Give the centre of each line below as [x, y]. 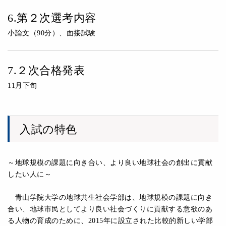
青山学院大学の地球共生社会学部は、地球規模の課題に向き [110, 197]
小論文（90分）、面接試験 [52, 33]
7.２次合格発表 [46, 70]
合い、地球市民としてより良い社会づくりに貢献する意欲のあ [110, 209]
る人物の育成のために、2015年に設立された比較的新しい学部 [110, 220]
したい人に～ [30, 174]
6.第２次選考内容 [52, 18]
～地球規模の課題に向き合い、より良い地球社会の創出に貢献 [110, 162]
